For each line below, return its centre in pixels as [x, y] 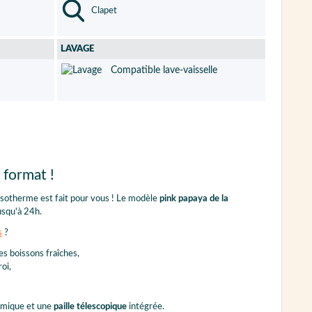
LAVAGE [77, 49]
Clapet [103, 10]
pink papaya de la [194, 199]
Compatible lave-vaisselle [161, 71]
